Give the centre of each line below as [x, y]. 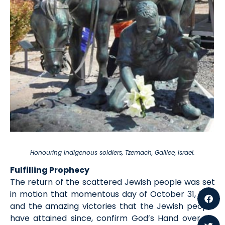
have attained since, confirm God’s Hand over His [113, 218]
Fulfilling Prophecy [50, 170]
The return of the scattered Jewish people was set [113, 182]
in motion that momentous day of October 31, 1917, [113, 194]
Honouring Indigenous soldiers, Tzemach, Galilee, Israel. [113, 152]
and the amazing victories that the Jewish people [113, 206]
